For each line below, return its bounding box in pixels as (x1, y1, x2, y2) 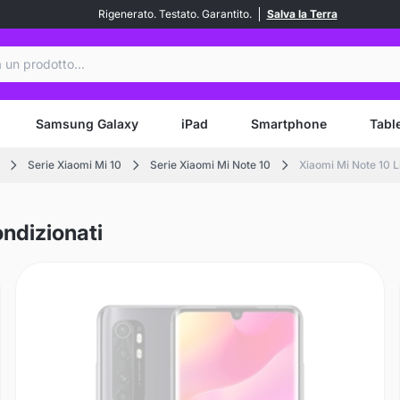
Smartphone (251, 115, 327, 131)
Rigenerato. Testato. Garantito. (97, 7, 252, 21)
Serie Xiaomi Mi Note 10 (150, 158, 271, 171)
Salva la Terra (266, 7, 337, 21)
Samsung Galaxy (36, 115, 138, 131)
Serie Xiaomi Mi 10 (28, 158, 121, 171)
